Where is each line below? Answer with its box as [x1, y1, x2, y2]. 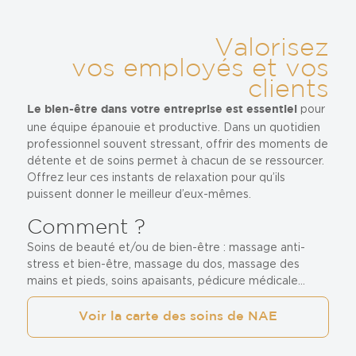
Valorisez [215, 37, 330, 60]
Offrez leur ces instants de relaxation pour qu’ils [26, 171, 285, 183]
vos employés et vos [72, 58, 330, 80]
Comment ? [26, 219, 145, 237]
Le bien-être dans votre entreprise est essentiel [26, 105, 297, 114]
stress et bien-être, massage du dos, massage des [26, 257, 300, 269]
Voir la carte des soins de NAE [79, 311, 277, 323]
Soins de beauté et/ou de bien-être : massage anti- [26, 241, 305, 253]
